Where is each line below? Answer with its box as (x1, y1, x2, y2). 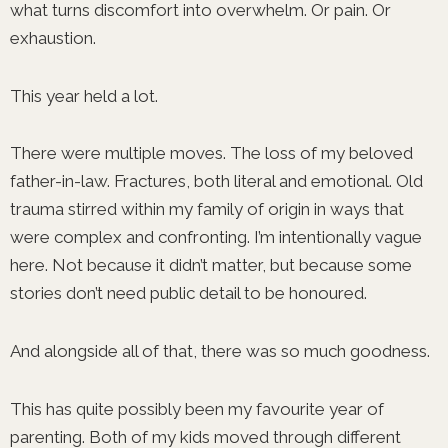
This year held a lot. (10, 85, 162, 106)
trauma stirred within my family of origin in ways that (10, 199, 404, 220)
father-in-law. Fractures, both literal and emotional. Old (10, 171, 423, 192)
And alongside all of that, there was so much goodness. (10, 341, 434, 361)
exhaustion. (10, 27, 100, 48)
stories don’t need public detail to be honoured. (10, 283, 371, 304)
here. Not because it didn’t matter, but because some (10, 255, 412, 276)
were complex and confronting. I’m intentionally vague (10, 227, 422, 248)
